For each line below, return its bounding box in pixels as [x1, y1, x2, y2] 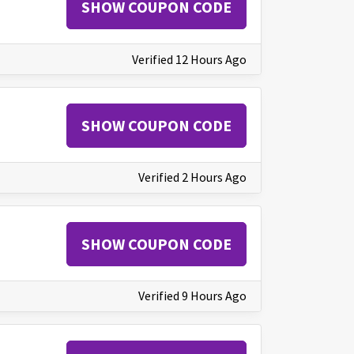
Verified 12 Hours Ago [132, 51, 247, 67]
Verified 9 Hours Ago [138, 288, 247, 304]
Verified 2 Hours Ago [138, 169, 247, 186]
